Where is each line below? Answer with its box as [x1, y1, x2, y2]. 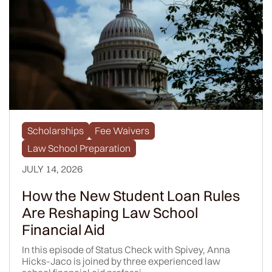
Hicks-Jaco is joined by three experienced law [22, 254, 220, 267]
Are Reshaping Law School [22, 203, 198, 222]
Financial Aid [22, 220, 105, 239]
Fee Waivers [95, 124, 149, 137]
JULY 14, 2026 [22, 162, 83, 175]
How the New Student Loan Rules [22, 186, 240, 205]
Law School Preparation [27, 141, 131, 154]
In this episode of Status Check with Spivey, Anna [22, 243, 230, 256]
